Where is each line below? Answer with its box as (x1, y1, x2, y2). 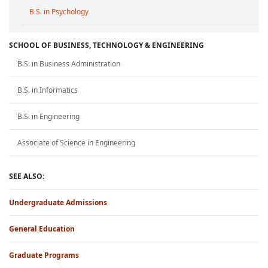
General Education (9, 224, 75, 234)
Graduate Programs (9, 250, 79, 261)
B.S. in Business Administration (17, 59, 120, 69)
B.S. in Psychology (29, 7, 89, 17)
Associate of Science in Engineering (17, 138, 135, 148)
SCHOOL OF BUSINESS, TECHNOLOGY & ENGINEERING (9, 40, 204, 51)
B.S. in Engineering (17, 111, 80, 122)
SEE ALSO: (9, 171, 44, 182)
